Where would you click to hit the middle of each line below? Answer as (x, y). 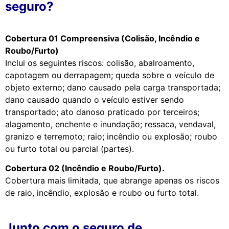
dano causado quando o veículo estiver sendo (95, 99)
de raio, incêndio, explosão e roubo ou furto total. (102, 193)
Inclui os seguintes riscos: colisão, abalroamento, (100, 63)
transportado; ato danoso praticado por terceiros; (102, 112)
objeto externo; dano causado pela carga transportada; (113, 87)
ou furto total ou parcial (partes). (70, 148)
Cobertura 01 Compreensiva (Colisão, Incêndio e (102, 38)
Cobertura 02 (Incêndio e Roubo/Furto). (85, 168)
